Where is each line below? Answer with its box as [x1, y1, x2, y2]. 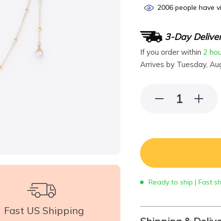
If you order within [140, 47, 203, 57]
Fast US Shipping [3, 204, 84, 217]
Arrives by [140, 60, 177, 69]
